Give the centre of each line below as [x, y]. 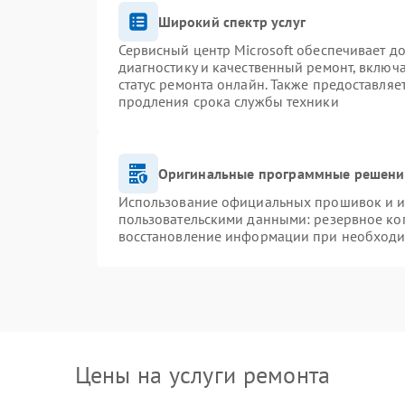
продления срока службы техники [228, 101]
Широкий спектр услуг [231, 21]
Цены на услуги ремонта [202, 375]
